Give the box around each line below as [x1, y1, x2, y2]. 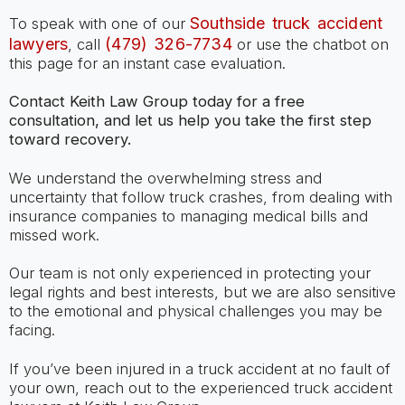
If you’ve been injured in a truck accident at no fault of [8, 359, 391, 378]
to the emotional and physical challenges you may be [8, 302, 382, 321]
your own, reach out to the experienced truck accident [8, 378, 392, 397]
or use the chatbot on [231, 34, 389, 53]
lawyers [8, 33, 69, 53]
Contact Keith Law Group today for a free [8, 92, 305, 111]
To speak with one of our [8, 14, 190, 33]
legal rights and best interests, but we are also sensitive [8, 283, 396, 302]
